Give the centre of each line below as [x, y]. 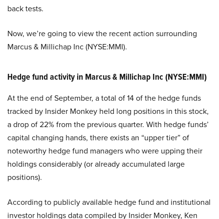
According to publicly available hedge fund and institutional [109, 202]
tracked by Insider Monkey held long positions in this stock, [108, 111]
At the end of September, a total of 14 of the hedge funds [104, 98]
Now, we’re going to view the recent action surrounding [102, 33]
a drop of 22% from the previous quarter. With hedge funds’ [108, 124]
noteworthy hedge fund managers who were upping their [105, 151]
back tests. [25, 9]
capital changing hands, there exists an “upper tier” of [98, 138]
